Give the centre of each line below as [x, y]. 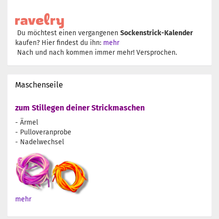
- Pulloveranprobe [43, 132]
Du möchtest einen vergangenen [68, 33]
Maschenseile [39, 85]
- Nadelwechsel [40, 142]
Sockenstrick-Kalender [157, 33]
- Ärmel [27, 122]
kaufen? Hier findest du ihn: [59, 43]
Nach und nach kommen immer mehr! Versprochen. [96, 53]
